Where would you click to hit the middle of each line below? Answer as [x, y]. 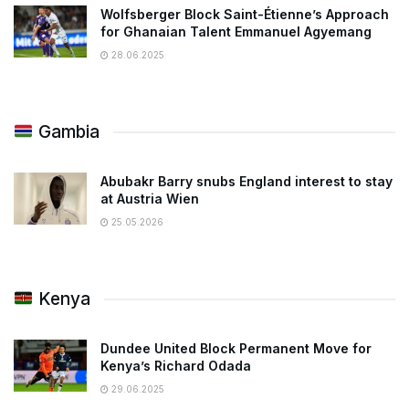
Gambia [66, 132]
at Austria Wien [150, 199]
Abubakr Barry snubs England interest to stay [246, 182]
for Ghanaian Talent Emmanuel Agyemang [236, 32]
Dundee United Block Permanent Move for [236, 349]
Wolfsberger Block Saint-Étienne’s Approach [245, 15]
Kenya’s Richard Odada [176, 366]
